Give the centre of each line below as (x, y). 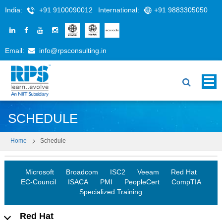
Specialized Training (111, 192)
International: (120, 10)
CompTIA (186, 182)
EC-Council (38, 182)
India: (15, 10)
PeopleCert (142, 182)
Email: (16, 51)
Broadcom (82, 172)
